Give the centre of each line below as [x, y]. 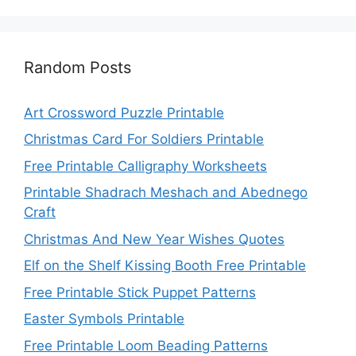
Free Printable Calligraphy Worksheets [145, 166]
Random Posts [77, 67]
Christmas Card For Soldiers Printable [144, 139]
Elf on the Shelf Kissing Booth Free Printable [165, 266]
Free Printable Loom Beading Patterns [146, 345]
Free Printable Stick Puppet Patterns [140, 292]
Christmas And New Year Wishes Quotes [154, 239]
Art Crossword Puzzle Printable [124, 112]
